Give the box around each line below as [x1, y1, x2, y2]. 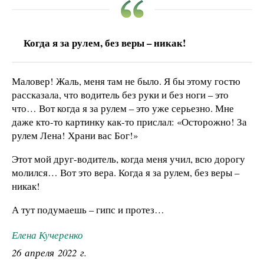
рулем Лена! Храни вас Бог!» [12, 128, 138, 143]
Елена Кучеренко [12, 227, 83, 242]
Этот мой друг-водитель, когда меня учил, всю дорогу [12, 151, 245, 166]
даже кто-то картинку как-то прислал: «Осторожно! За [12, 115, 247, 129]
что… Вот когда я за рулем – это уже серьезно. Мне [12, 101, 234, 115]
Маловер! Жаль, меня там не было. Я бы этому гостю [12, 74, 240, 88]
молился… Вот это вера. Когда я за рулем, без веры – [12, 165, 239, 179]
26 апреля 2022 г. [12, 245, 87, 259]
